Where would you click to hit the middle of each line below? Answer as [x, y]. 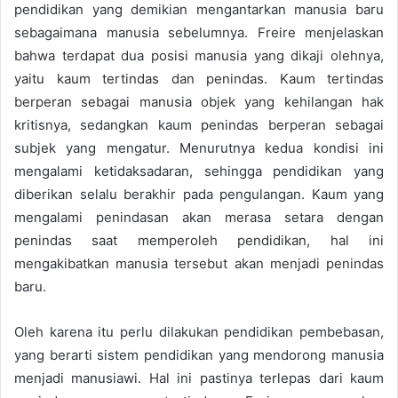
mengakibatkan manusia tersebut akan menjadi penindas [199, 263]
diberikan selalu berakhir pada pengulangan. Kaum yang [199, 194]
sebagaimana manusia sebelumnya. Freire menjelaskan [199, 32]
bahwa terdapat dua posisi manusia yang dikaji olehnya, [199, 55]
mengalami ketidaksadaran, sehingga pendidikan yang [199, 171]
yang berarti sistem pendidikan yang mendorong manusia [199, 354]
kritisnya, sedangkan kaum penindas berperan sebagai [199, 124]
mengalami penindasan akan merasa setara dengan [199, 217]
